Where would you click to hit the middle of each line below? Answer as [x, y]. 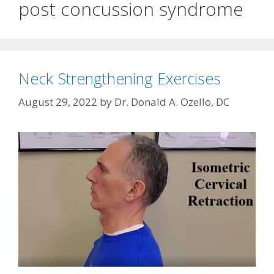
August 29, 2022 [58, 102]
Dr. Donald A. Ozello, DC [172, 102]
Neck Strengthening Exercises [120, 79]
